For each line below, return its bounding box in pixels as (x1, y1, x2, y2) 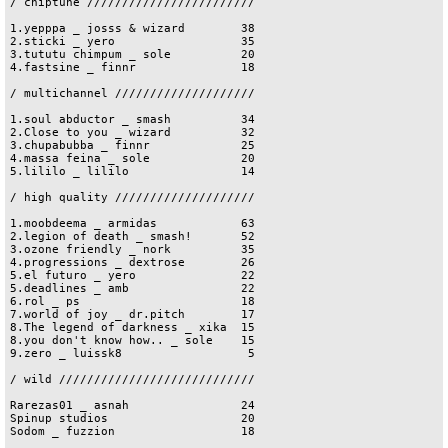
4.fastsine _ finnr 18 (10, 61, 255, 74)
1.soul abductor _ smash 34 (10, 113, 255, 126)
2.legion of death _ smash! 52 (10, 230, 255, 243)
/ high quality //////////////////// (10, 191, 255, 204)
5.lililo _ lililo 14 (10, 165, 255, 178)
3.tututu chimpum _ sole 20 (10, 48, 255, 61)
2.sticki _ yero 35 (10, 35, 255, 48)
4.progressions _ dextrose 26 (10, 256, 255, 269)
